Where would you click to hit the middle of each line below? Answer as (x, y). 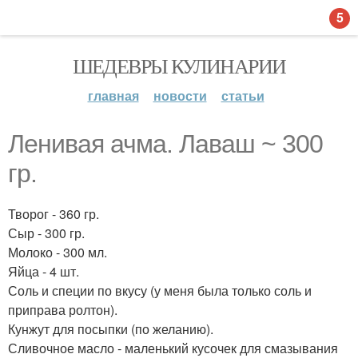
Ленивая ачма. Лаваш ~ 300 (165, 144)
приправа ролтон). (63, 310)
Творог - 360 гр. (54, 214)
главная (113, 95)
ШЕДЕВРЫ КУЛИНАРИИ (179, 66)
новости (180, 95)
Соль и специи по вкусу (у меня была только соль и (160, 290)
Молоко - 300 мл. (58, 252)
